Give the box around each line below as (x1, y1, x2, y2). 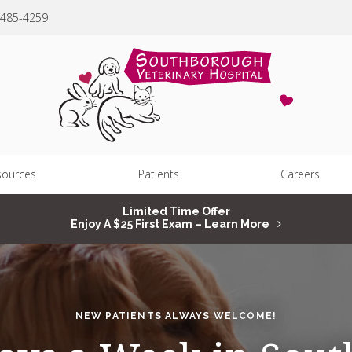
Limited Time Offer (122, 205, 230, 218)
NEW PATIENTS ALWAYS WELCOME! (75, 310, 277, 321)
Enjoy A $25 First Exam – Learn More (71, 218, 269, 231)
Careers (280, 167, 321, 182)
